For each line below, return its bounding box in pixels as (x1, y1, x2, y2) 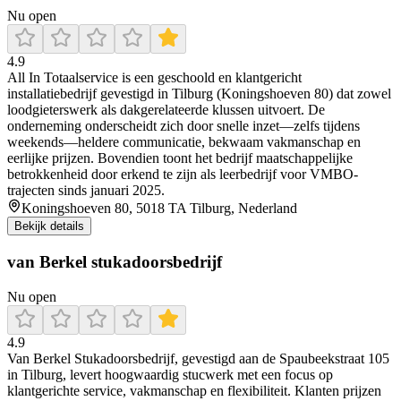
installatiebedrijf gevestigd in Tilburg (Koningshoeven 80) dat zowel (7, 86, 391, 102)
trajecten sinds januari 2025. (7, 183, 165, 199)
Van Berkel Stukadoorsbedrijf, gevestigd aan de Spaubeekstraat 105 (7, 350, 389, 366)
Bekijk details (14, 219, 84, 234)
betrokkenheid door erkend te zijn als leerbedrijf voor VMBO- (7, 166, 358, 183)
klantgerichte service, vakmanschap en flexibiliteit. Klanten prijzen (7, 382, 381, 398)
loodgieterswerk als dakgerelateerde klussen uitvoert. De (7, 102, 325, 118)
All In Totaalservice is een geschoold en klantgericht (7, 70, 302, 86)
